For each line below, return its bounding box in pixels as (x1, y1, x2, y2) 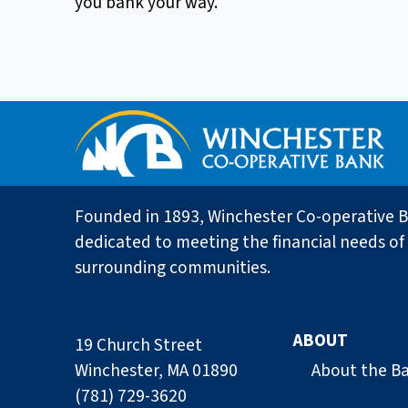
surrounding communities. (75, 255, 270, 281)
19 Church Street (75, 332, 202, 359)
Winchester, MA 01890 (75, 358, 238, 384)
